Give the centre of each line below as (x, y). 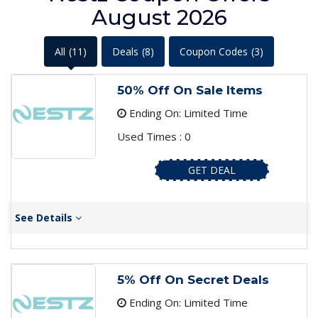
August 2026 (159, 18)
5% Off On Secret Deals (193, 280)
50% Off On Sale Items (190, 91)
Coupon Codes (214, 52)
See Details (45, 218)
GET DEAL (212, 170)
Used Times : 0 (154, 137)
